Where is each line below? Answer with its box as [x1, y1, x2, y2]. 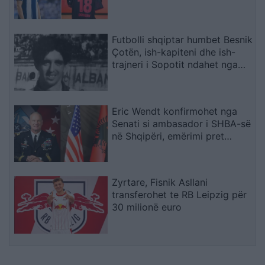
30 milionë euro [112, 201, 182, 214]
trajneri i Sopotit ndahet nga [112, 58, 238, 70]
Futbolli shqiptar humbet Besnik [112, 33, 253, 46]
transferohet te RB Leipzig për [112, 189, 247, 201]
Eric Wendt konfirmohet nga [112, 105, 238, 117]
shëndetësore [112, 12, 173, 24]
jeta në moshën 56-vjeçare [112, 70, 232, 83]
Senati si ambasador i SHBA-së [112, 117, 251, 130]
